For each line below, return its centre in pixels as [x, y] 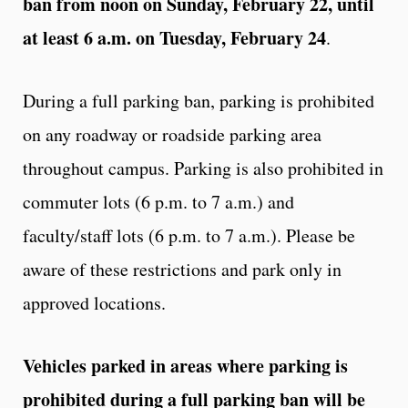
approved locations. [97, 302]
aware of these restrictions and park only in [182, 269]
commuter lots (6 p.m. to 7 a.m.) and [158, 201]
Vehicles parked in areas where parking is [185, 365]
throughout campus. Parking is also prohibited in [203, 168]
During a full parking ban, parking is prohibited [199, 100]
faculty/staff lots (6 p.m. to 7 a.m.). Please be [189, 235]
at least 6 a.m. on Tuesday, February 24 [174, 37]
